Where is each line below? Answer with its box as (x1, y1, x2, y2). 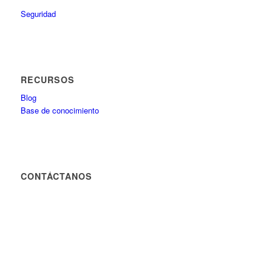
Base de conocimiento (20, 104, 99, 117)
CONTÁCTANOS (20, 170, 92, 183)
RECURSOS (20, 73, 75, 86)
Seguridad (20, 8, 56, 20)
